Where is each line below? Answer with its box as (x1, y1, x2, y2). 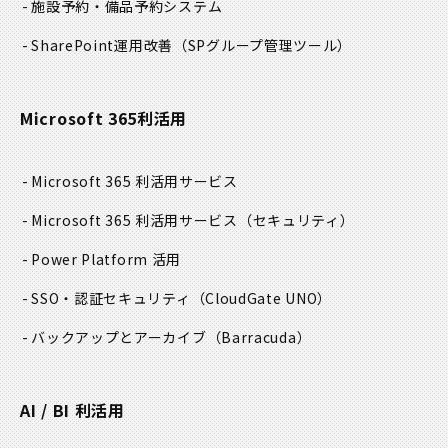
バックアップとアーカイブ (31, 327, 207, 348)
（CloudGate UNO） (190, 288, 333, 309)
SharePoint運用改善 (31, 35, 173, 56)
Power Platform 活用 (31, 249, 182, 270)
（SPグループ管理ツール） (173, 35, 353, 56)
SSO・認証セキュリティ (31, 288, 191, 309)
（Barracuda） (206, 327, 312, 348)
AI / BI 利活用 (20, 398, 125, 423)
